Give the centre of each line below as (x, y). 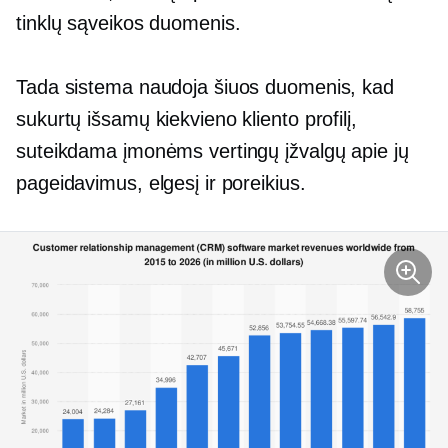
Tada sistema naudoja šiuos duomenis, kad (205, 87)
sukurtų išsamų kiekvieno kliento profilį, (186, 119)
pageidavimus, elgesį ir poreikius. (161, 183)
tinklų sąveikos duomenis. (128, 23)
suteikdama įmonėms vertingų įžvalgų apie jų (212, 151)
